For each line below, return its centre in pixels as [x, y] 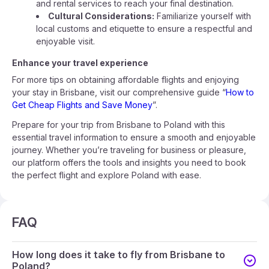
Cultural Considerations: [101, 16]
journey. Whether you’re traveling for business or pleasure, [129, 150]
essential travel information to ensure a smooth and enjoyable [134, 137]
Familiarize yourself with [203, 16]
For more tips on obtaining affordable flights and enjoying [125, 80]
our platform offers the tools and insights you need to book [129, 162]
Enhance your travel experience [80, 63]
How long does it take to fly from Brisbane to [119, 254]
